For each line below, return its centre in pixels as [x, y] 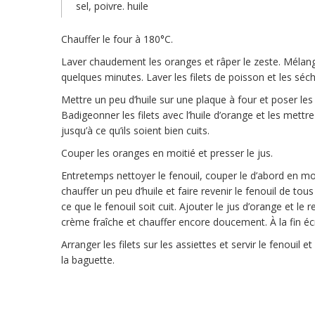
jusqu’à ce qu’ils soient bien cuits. [135, 130]
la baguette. [88, 260]
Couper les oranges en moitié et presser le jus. [167, 153]
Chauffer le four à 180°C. [117, 39]
